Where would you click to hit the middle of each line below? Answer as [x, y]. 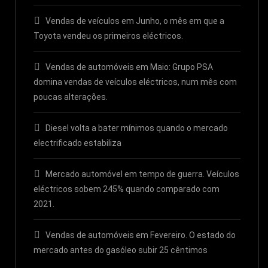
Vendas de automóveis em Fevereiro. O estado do [141, 235]
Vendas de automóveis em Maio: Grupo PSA [129, 67]
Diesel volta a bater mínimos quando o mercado [137, 128]
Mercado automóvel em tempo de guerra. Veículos [142, 174]
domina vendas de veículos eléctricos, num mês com [135, 82]
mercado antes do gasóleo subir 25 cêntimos [121, 250]
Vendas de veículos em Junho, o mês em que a [135, 21]
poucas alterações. [71, 97]
